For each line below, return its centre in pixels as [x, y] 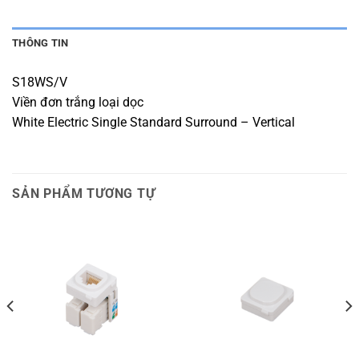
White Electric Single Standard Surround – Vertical [153, 122]
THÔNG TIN [40, 42]
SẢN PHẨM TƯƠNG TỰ [84, 193]
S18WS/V [40, 82]
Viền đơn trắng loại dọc [78, 102]
